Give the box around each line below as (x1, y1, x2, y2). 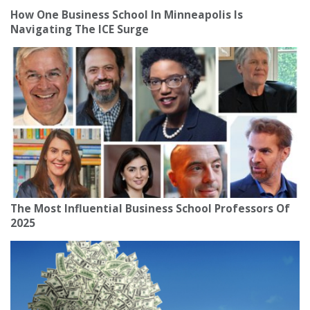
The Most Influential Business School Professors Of (10, 201, 290, 217)
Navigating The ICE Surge (10, 22, 149, 37)
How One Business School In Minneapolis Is (10, 8, 243, 23)
